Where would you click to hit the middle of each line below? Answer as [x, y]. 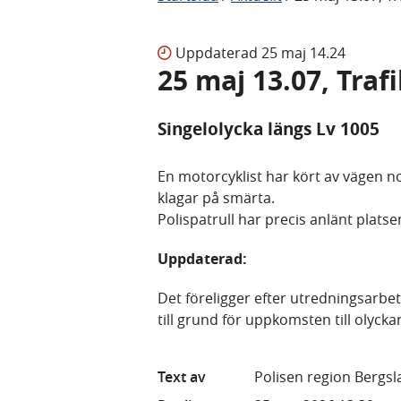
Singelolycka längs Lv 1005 [269, 128]
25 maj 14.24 [303, 52]
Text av [182, 376]
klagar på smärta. [216, 197]
